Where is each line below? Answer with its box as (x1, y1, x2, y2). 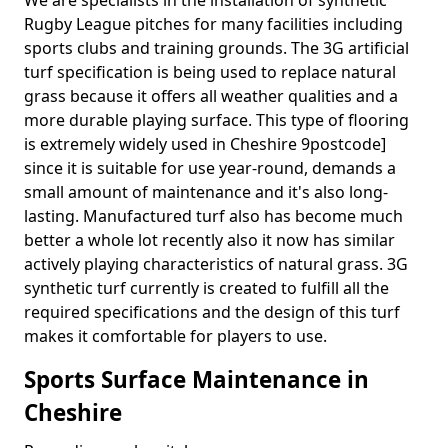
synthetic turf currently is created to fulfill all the (24, 277, 389, 299)
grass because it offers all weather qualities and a (24, 85, 398, 107)
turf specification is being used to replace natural (24, 61, 396, 83)
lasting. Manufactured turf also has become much (24, 205, 403, 227)
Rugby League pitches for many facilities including (24, 13, 403, 35)
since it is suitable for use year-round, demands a (24, 157, 396, 179)
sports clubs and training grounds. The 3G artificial (24, 37, 409, 59)
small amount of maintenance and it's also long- (24, 181, 388, 203)
